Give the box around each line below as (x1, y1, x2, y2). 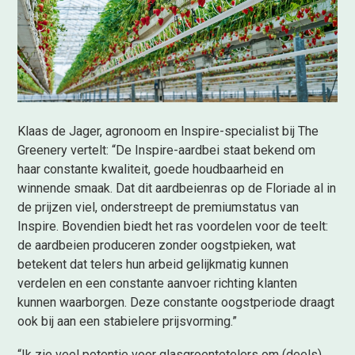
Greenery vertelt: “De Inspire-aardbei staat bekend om (17, 142, 316, 158)
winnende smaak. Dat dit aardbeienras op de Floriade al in (17, 180, 337, 196)
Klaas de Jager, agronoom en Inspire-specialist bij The (17, 123, 319, 139)
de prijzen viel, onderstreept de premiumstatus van (17, 199, 300, 215)
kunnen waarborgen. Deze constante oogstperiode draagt (17, 294, 335, 310)
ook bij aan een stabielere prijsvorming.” (17, 313, 238, 329)
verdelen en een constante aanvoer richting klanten (17, 275, 298, 291)
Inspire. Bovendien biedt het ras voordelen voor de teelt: (17, 218, 329, 234)
